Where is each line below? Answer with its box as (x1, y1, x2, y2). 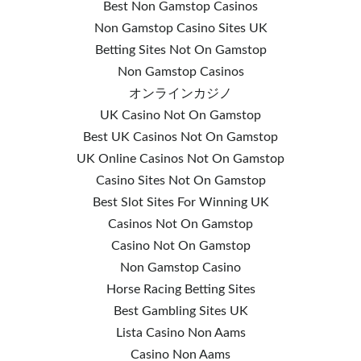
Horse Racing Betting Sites (106, 283, 255, 296)
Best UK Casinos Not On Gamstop (83, 131, 278, 143)
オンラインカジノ (129, 87, 232, 100)
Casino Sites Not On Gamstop (95, 174, 266, 187)
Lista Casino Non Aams (115, 326, 246, 339)
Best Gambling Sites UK (113, 305, 248, 317)
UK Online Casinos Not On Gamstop (77, 152, 284, 165)
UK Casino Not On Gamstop (100, 109, 261, 122)
